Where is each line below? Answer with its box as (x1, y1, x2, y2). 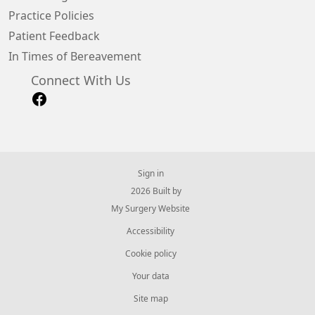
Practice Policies (8, 9, 94, 21)
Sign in (137, 169, 164, 178)
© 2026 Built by (120, 186, 181, 195)
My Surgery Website (111, 204, 190, 213)
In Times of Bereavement (8, 50, 141, 62)
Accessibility (127, 226, 174, 236)
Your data (131, 271, 169, 281)
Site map (133, 294, 168, 303)
